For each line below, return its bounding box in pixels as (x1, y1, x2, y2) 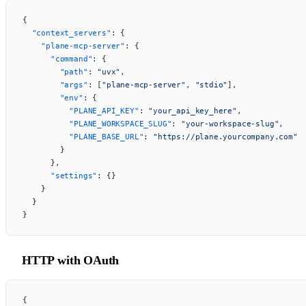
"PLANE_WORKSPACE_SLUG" (23, 118, 172, 128)
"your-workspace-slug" (181, 118, 279, 128)
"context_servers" (23, 27, 111, 38)
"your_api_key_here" (148, 105, 237, 115)
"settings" (23, 170, 98, 180)
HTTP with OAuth (22, 253, 120, 267)
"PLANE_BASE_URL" (23, 131, 144, 141)
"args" (23, 79, 88, 89)
